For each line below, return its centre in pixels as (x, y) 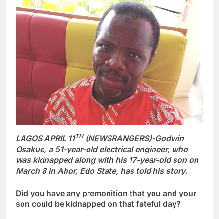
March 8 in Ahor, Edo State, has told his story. (101, 170)
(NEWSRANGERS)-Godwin (133, 138)
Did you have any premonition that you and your (106, 193)
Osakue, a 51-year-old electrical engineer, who (102, 149)
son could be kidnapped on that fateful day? (98, 204)
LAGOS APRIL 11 (45, 138)
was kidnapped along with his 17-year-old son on (107, 160)
